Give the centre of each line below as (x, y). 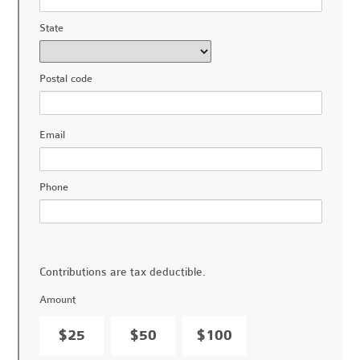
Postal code (66, 79)
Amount (58, 300)
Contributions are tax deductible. (123, 272)
